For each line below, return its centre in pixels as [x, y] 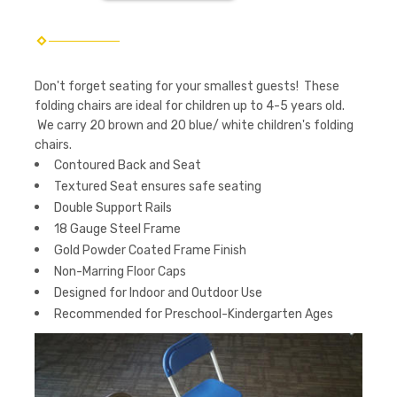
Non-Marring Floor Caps [120, 271]
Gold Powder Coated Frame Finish [150, 250]
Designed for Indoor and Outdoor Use [158, 292]
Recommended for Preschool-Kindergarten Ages [194, 314]
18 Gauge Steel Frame [117, 229]
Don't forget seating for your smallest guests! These [187, 86]
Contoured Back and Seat [128, 165]
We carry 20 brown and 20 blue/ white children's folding [194, 125]
